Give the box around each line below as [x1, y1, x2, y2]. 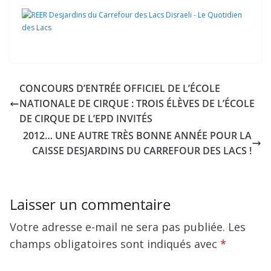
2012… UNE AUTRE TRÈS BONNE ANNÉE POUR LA [23, 129, 252, 142]
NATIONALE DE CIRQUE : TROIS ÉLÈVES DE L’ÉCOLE [19, 97, 255, 110]
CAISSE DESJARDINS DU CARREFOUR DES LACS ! [32, 144, 252, 157]
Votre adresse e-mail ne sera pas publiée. [10, 220, 225, 234]
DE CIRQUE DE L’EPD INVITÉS [19, 112, 152, 125]
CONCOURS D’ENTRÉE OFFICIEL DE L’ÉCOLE [19, 82, 220, 95]
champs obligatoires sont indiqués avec [10, 237, 220, 251]
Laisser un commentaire [10, 194, 171, 214]
